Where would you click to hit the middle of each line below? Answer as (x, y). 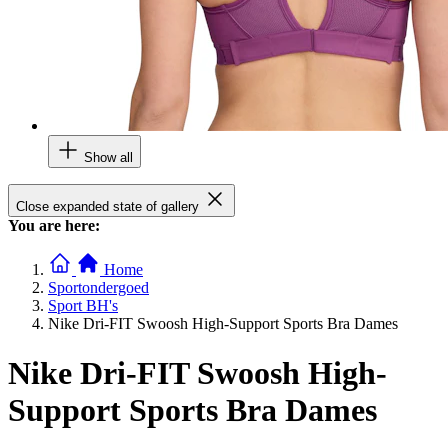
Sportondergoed (98, 288)
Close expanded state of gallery (107, 207)
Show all (108, 158)
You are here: (54, 226)
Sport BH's (83, 306)
